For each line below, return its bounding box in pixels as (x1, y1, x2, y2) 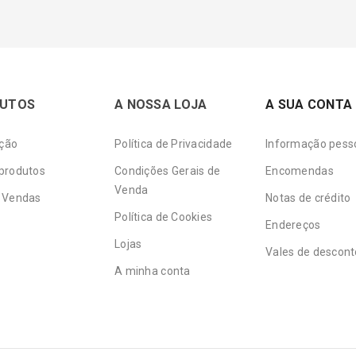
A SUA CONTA (265, 96, 353, 112)
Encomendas (265, 164, 334, 177)
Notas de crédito (265, 191, 351, 204)
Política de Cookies (114, 210, 213, 223)
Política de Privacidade (114, 137, 233, 150)
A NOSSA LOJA (114, 96, 207, 112)
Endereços (265, 218, 321, 231)
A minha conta (114, 264, 191, 277)
